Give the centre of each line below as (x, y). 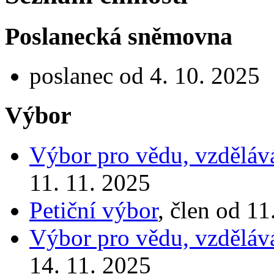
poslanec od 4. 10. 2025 (145, 76)
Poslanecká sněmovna (119, 36)
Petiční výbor (94, 210)
